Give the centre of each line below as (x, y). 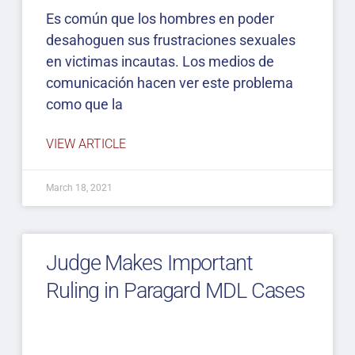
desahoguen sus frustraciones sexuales (170, 40)
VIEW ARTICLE (86, 144)
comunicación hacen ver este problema (169, 83)
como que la (84, 105)
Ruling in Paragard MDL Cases (176, 291)
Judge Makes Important (149, 263)
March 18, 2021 (79, 188)
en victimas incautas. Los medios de (160, 62)
